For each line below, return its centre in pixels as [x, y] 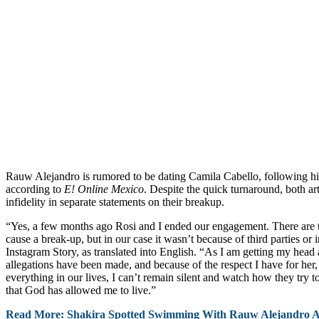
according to [35, 189]
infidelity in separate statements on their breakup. [115, 202]
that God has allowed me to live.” [81, 290]
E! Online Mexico [104, 189]
